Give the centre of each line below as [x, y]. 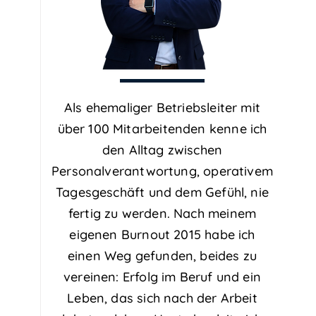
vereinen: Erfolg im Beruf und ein [162, 277]
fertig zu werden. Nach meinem [162, 213]
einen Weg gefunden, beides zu [162, 256]
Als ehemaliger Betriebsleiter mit [162, 108]
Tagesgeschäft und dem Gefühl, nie [162, 192]
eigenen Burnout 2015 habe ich [162, 235]
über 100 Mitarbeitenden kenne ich [162, 129]
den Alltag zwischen [162, 150]
